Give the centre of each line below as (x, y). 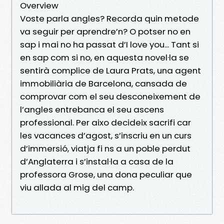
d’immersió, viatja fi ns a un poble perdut (105, 148)
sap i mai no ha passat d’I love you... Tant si (109, 44)
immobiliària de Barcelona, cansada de (103, 83)
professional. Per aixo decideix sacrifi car (105, 122)
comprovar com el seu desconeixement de (110, 96)
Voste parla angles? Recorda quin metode (109, 18)
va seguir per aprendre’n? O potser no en (105, 31)
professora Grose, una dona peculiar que (106, 174)
